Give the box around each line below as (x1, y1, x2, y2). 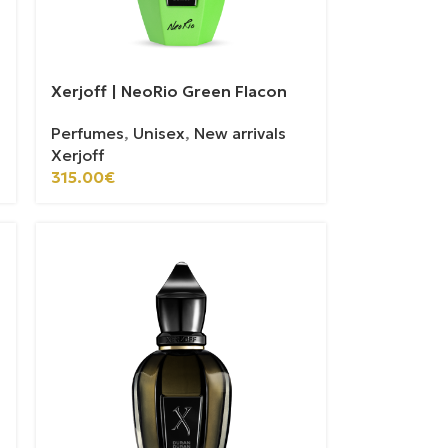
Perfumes (51, 122, 125, 143)
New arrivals (194, 122, 287, 143)
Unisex (133, 122, 186, 143)
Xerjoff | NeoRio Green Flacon (51, 80, 288, 101)
